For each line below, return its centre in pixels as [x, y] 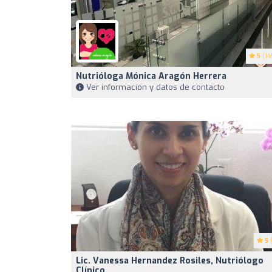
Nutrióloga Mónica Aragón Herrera [151, 76]
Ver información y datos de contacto [154, 87]
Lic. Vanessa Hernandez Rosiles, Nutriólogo [170, 261]
